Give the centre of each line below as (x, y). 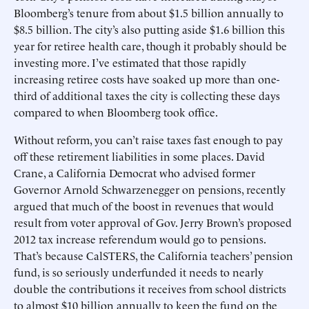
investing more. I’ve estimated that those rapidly (130, 62)
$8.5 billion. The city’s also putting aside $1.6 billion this (149, 29)
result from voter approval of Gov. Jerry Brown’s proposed (153, 222)
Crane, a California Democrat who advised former (134, 172)
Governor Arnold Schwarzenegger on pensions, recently (150, 189)
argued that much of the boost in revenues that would (144, 206)
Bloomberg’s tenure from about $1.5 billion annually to (149, 12)
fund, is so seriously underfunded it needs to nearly (139, 272)
